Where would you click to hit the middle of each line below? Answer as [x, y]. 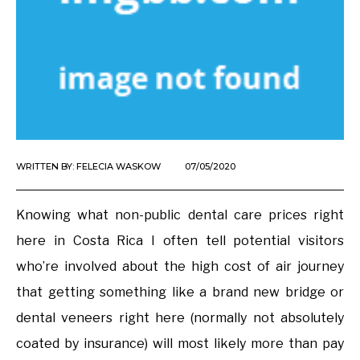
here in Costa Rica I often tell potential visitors [180, 240]
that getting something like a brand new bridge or [180, 292]
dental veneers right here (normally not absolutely [180, 317]
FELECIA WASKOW [119, 166]
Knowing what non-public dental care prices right [180, 215]
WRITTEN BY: [46, 166]
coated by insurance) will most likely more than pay [180, 343]
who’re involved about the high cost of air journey [180, 266]
